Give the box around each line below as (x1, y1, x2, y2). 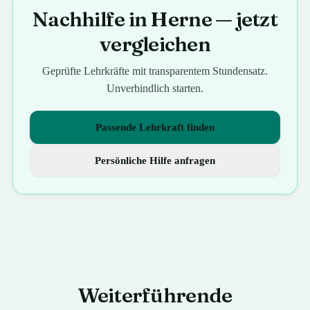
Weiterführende (77, 282, 232, 308)
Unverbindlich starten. (107, 82, 203, 94)
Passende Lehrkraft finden (95, 122, 215, 133)
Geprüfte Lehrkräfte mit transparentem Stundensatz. (42, 65, 268, 77)
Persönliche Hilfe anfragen (95, 155, 215, 166)
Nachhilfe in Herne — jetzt (33, 6, 277, 32)
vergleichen (100, 31, 210, 57)
